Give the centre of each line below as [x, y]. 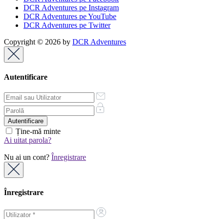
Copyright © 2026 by [38, 42]
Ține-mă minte [37, 131]
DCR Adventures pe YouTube [70, 16]
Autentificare [26, 77]
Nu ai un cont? [28, 157]
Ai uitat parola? [28, 140]
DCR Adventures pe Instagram [71, 7]
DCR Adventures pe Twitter [67, 25]
